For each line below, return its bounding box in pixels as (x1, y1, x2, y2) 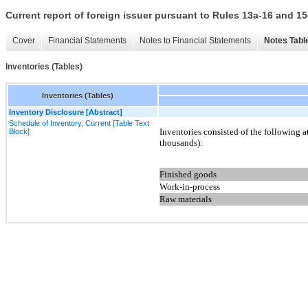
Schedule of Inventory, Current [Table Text (9, 118, 149, 127)
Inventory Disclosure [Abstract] (9, 107, 122, 116)
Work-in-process (159, 181, 220, 192)
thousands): (159, 137, 203, 148)
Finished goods (159, 169, 217, 180)
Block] (9, 126, 30, 135)
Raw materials (159, 194, 212, 205)
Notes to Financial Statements (140, 36, 251, 46)
